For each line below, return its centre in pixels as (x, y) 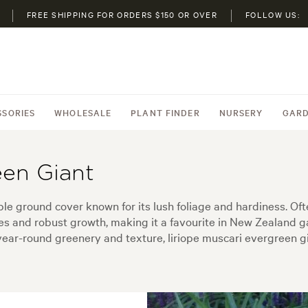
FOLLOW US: (273, 14)
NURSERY (241, 112)
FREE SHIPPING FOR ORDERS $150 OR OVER (122, 14)
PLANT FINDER (165, 112)
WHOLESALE (83, 112)
